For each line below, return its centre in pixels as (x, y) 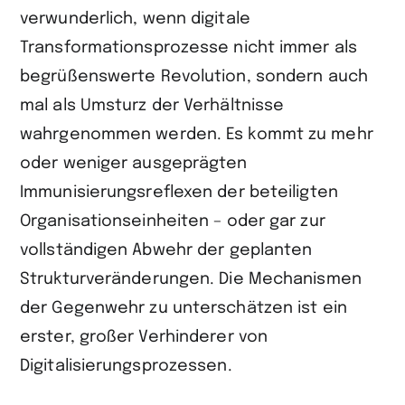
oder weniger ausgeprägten (134, 163)
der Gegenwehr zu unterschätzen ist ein (184, 308)
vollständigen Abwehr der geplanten (166, 250)
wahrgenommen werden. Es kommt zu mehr (197, 134)
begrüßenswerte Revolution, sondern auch (194, 76)
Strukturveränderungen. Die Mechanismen (191, 279)
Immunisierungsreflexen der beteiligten (179, 192)
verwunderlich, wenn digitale (135, 19)
